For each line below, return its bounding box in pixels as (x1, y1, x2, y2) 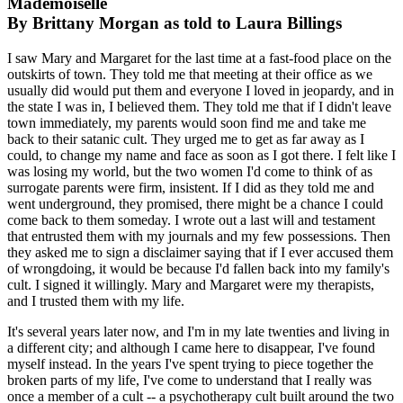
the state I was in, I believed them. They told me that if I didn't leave (7, 98, 391, 114)
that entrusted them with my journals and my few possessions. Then (7, 228, 390, 244)
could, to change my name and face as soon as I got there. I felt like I (7, 147, 396, 163)
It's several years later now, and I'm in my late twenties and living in (7, 323, 390, 339)
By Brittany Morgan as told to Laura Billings (7, 13, 342, 32)
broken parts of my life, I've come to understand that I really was (7, 372, 372, 388)
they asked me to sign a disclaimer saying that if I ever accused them (7, 244, 393, 260)
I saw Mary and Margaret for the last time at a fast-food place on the (7, 49, 391, 66)
